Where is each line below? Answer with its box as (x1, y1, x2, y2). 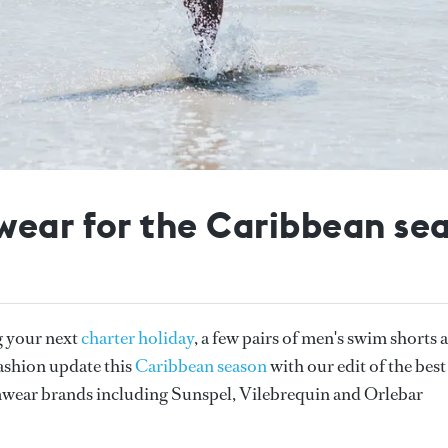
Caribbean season (135, 353, 267, 378)
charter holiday (81, 325, 194, 350)
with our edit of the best (267, 353, 446, 378)
